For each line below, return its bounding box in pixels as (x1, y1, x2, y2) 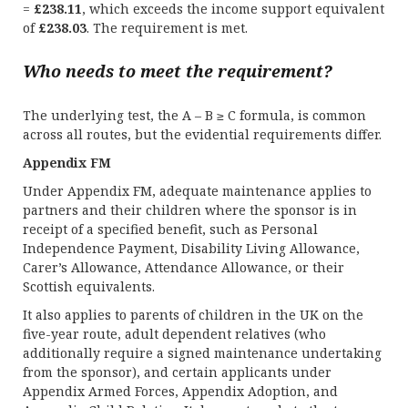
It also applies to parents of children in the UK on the (23, 306, 363, 323)
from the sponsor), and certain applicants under (23, 363, 331, 381)
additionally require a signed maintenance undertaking (23, 344, 382, 362)
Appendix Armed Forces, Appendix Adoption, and (23, 382, 338, 400)
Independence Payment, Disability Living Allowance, (23, 240, 360, 257)
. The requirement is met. (87, 19, 248, 36)
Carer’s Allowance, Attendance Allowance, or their (23, 259, 344, 276)
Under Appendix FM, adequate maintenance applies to (23, 182, 372, 199)
